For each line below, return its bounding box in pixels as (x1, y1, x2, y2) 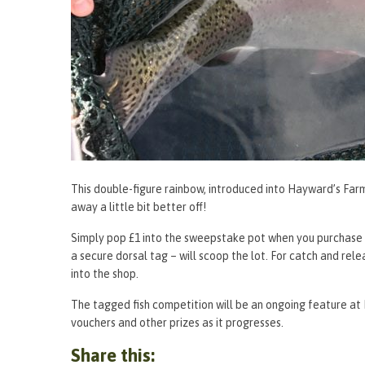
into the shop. (71, 266, 139, 280)
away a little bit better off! (71, 200, 206, 213)
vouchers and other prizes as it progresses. (71, 315, 284, 329)
